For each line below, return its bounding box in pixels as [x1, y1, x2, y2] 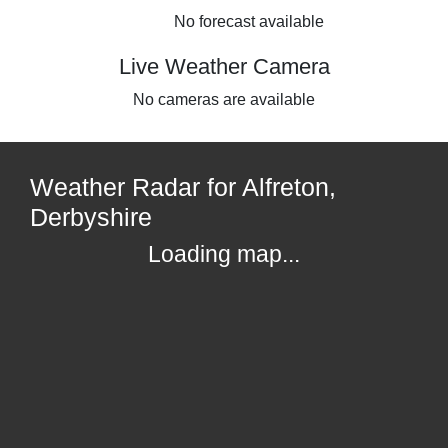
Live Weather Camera [118, 53, 330, 79]
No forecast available [174, 12, 324, 30]
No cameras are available [133, 90, 315, 108]
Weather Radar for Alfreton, [30, 172, 336, 201]
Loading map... [148, 240, 300, 267]
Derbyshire [30, 202, 152, 231]
